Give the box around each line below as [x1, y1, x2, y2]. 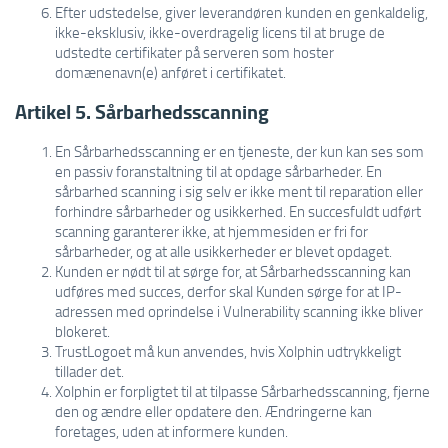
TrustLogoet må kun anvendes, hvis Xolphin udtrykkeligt [55, 341, 401, 361]
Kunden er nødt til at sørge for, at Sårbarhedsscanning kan [55, 261, 411, 281]
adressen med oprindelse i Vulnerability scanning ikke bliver [55, 301, 423, 321]
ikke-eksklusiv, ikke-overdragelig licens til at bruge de [55, 22, 385, 42]
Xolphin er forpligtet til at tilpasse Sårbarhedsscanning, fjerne [55, 381, 430, 401]
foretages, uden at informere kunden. [55, 421, 288, 441]
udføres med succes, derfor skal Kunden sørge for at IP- [55, 281, 402, 301]
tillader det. [55, 361, 124, 381]
